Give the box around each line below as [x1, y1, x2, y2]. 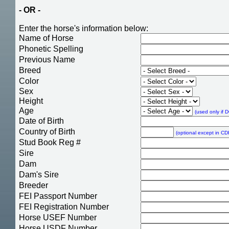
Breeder [19, 180, 49, 190]
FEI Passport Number [19, 191, 98, 200]
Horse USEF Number [19, 213, 97, 222]
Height [19, 96, 43, 105]
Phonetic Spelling [19, 44, 84, 53]
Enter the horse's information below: [19, 24, 149, 33]
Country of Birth [19, 127, 76, 136]
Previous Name [19, 55, 76, 64]
